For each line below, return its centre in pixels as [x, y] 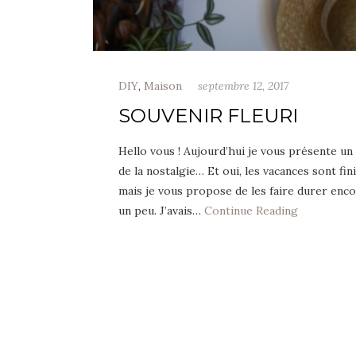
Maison [163, 85]
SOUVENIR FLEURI [208, 115]
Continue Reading [251, 210]
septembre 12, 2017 [243, 85]
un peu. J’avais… [161, 210]
